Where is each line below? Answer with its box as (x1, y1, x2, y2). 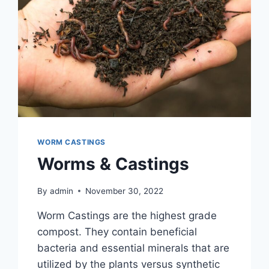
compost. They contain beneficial (37, 225, 198, 238)
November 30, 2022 (85, 186, 163, 196)
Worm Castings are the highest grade (37, 209, 217, 222)
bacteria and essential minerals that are (37, 241, 230, 254)
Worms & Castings (37, 153, 190, 174)
